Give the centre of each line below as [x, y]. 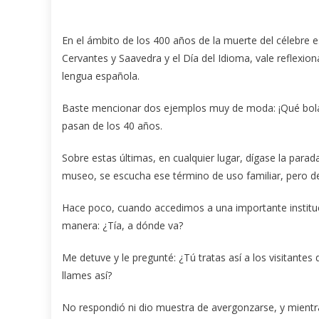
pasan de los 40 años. [112, 126]
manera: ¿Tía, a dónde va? [122, 226]
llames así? [87, 276]
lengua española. [101, 76]
